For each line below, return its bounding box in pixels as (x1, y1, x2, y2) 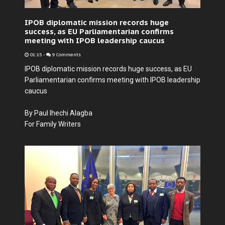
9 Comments (51, 52, 81, 58)
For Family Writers (25, 120, 81, 128)
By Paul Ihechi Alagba (25, 109, 92, 117)
